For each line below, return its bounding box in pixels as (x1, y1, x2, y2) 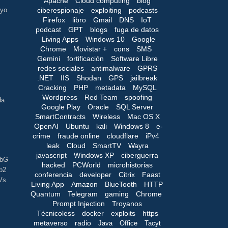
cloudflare (107, 131, 138, 140)
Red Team (84, 93, 118, 101)
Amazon (71, 180, 98, 188)
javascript (36, 151, 67, 159)
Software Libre (110, 54, 158, 63)
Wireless (92, 112, 120, 121)
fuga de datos (115, 25, 159, 34)
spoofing (125, 93, 152, 101)
